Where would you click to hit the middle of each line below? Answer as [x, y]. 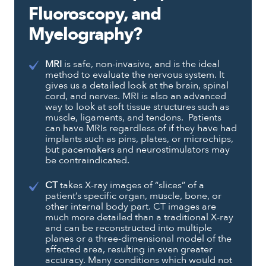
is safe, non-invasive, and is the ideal [141, 64]
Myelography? [85, 34]
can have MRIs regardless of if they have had [141, 128]
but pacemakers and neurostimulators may [137, 149]
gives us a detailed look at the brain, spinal [137, 85]
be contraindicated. [87, 160]
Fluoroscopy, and [95, 14]
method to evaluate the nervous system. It [135, 75]
